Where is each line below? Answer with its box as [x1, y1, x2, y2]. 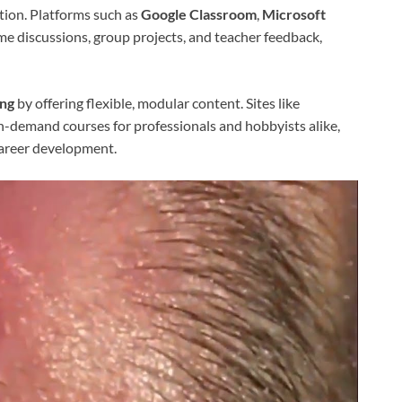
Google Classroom [141, 5, 257, 23]
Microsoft [262, 5, 326, 23]
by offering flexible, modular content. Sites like [14, 94, 300, 112]
